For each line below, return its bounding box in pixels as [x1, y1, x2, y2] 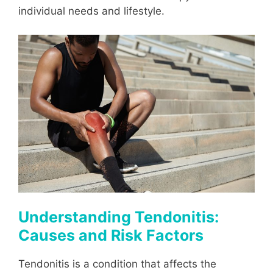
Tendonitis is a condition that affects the [18, 258, 216, 271]
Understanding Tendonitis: [18, 208, 219, 227]
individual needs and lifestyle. [18, 5, 165, 18]
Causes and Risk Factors [18, 226, 204, 245]
